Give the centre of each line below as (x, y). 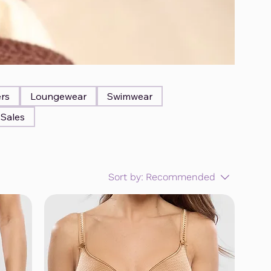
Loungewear (58, 96)
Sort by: (126, 177)
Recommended (181, 177)
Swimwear (129, 96)
